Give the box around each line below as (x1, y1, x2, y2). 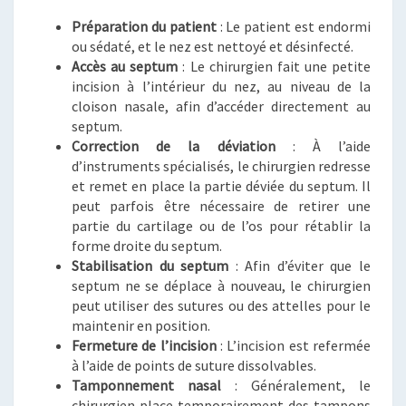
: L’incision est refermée (216, 336, 372, 354)
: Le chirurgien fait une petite (178, 57, 371, 75)
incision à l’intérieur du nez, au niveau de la (72, 77, 371, 95)
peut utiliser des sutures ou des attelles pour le (72, 296, 371, 314)
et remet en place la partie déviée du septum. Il (72, 177, 371, 195)
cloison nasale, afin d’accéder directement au (72, 97, 371, 115)
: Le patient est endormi (216, 17, 372, 35)
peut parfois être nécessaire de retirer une (72, 197, 371, 215)
